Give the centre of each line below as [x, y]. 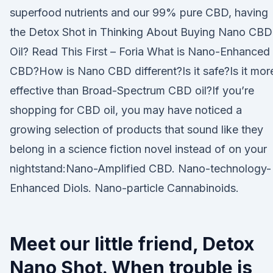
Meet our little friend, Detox [132, 244]
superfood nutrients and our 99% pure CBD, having [139, 12]
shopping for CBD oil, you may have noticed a [126, 110]
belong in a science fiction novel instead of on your [138, 149]
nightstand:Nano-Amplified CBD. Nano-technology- [140, 168]
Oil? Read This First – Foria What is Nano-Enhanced [140, 51]
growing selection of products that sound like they [136, 129]
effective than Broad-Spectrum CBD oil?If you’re [132, 90]
